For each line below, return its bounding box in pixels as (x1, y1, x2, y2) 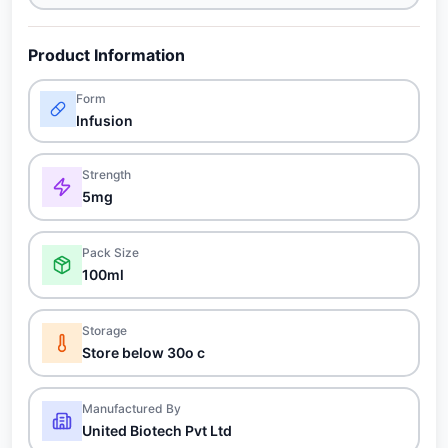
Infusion (76, 112, 133, 129)
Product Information (28, 45, 185, 65)
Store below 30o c (82, 344, 205, 361)
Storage (82, 323, 127, 338)
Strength (82, 167, 131, 182)
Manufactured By (82, 401, 181, 416)
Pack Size (82, 245, 139, 260)
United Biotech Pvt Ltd (82, 422, 232, 439)
